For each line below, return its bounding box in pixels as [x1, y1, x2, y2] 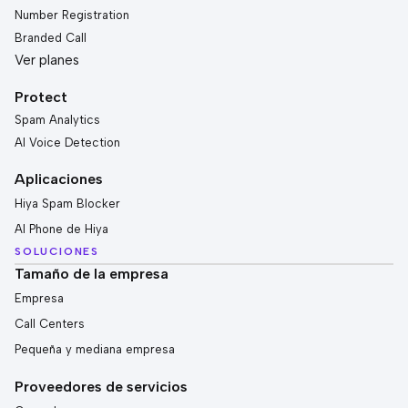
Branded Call [15, 31, 87, 46]
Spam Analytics [15, 113, 100, 127]
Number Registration [15, 8, 129, 23]
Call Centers [15, 317, 85, 331]
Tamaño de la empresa [15, 265, 168, 283]
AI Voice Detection [15, 136, 120, 150]
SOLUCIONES [15, 245, 99, 259]
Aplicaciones [15, 170, 103, 189]
